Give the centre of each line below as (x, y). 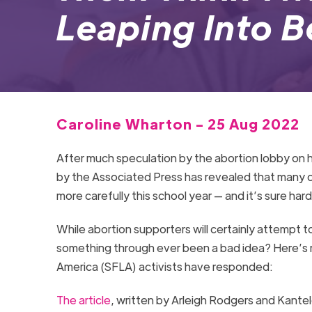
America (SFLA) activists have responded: (166, 266)
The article (83, 299)
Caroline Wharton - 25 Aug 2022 (178, 123)
